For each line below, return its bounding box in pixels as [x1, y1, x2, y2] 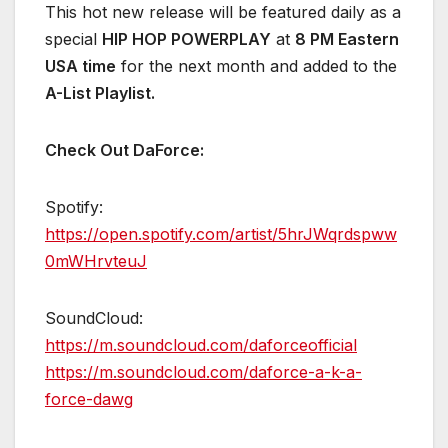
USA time [45, 55, 116, 76]
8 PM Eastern [295, 28, 399, 49]
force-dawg [45, 388, 133, 409]
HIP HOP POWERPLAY [102, 28, 271, 49]
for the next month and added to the [116, 55, 397, 76]
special [45, 28, 102, 49]
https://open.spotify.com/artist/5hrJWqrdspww [45, 223, 397, 244]
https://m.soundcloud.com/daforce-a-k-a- [45, 361, 362, 382]
